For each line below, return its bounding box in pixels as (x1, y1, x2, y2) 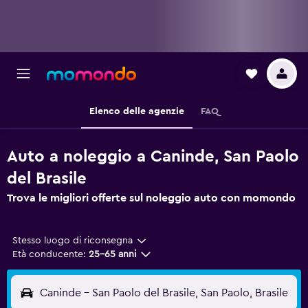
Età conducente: (12, 250, 86, 259)
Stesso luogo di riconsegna (12, 236, 133, 245)
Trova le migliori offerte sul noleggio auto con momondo (7, 192, 296, 203)
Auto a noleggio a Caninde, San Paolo (7, 148, 299, 165)
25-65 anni (89, 250, 136, 259)
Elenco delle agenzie (89, 107, 184, 116)
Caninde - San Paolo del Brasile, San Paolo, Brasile (40, 287, 288, 298)
